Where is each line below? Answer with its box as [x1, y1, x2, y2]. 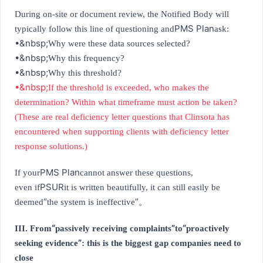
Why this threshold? [48, 68, 122, 78]
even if [15, 183, 40, 193]
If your [15, 168, 40, 178]
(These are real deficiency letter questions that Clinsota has [15, 112, 230, 122]
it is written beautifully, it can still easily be [64, 183, 220, 193]
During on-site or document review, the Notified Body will [15, 9, 229, 19]
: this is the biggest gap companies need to [82, 238, 241, 248]
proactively [186, 224, 230, 234]
